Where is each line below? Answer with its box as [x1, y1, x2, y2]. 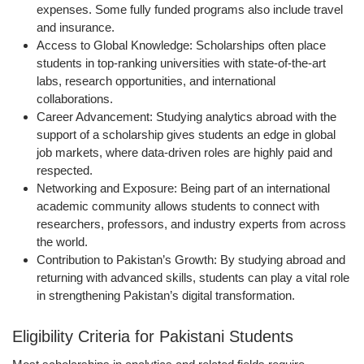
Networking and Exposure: [37, 181, 177, 196]
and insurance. [37, 20, 115, 35]
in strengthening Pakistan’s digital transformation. [37, 288, 295, 303]
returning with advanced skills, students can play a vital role [37, 271, 349, 285]
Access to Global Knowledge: [37, 38, 193, 53]
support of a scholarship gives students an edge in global [37, 128, 336, 142]
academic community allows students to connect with [37, 199, 319, 214]
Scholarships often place [193, 38, 326, 53]
